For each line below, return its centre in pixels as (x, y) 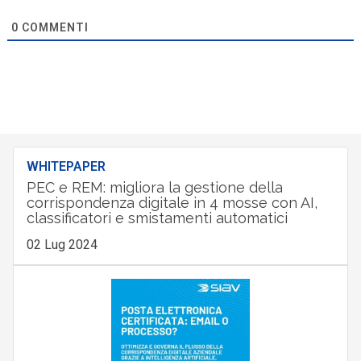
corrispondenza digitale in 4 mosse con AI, (172, 202)
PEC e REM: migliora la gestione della (154, 187)
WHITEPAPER (66, 166)
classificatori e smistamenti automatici (157, 218)
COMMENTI (53, 27)
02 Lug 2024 (62, 244)
